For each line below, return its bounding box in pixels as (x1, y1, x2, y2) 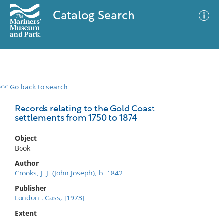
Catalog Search (52, 10, 135, 22)
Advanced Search (116, 90, 173, 100)
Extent (15, 208, 37, 218)
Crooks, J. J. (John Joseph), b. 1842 (15, 168, 123, 177)
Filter (189, 92, 205, 100)
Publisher (15, 183, 46, 193)
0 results (7, 88, 36, 97)
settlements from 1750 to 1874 (15, 114, 137, 123)
